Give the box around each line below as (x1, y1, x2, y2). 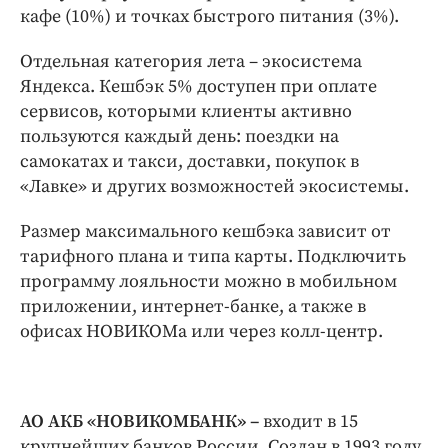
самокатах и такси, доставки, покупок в (20, 149, 359, 173)
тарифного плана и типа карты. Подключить (20, 244, 406, 268)
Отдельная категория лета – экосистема (20, 49, 362, 73)
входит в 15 (259, 409, 358, 433)
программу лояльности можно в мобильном (20, 269, 397, 293)
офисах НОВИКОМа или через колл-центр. (20, 319, 383, 343)
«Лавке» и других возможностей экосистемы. (20, 174, 409, 198)
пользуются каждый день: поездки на (20, 124, 339, 148)
